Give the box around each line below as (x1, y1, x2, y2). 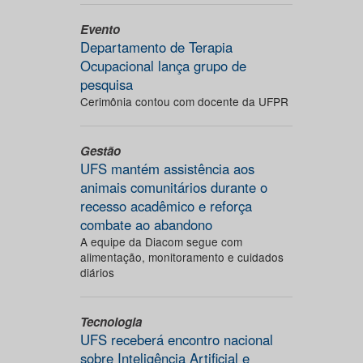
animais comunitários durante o (79, 177, 267, 197)
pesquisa (79, 75, 133, 94)
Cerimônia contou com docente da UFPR (79, 93, 288, 109)
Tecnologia (79, 313, 142, 331)
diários (79, 264, 114, 280)
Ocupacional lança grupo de (79, 56, 246, 75)
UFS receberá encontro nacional (79, 330, 273, 349)
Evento (79, 20, 120, 38)
